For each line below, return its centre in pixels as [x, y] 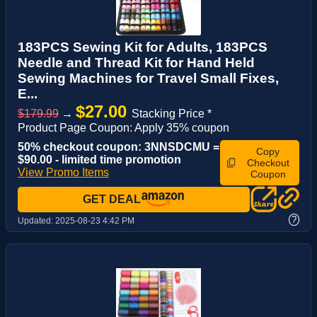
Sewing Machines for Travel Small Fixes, [148, 79]
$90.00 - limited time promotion [99, 160]
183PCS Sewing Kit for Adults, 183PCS [143, 47]
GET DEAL [112, 200]
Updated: [36, 220]
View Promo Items [63, 173]
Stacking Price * [172, 114]
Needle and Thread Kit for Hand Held [136, 63]
